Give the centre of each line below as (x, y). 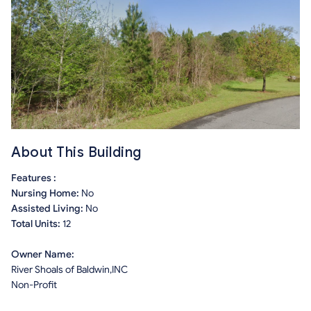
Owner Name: (43, 255)
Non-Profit (34, 285)
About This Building (76, 153)
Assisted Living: (48, 209)
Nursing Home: (46, 194)
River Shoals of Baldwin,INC (69, 270)
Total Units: (37, 224)
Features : (34, 178)
